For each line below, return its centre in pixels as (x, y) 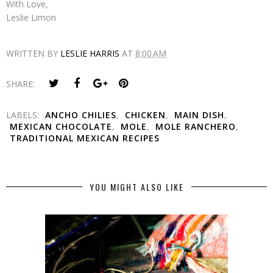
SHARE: (20, 83)
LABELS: (24, 115)
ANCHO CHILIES (81, 115)
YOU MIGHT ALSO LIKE (136, 186)
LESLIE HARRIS (90, 53)
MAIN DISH (199, 115)
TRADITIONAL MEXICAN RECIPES (85, 138)
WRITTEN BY (33, 53)
